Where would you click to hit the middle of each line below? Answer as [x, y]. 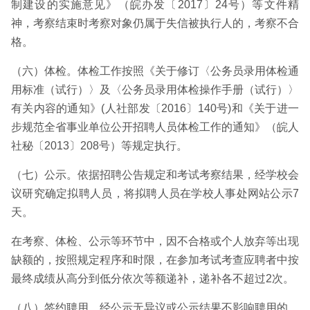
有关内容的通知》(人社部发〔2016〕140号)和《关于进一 [155, 108]
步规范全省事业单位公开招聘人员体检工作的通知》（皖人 [155, 127]
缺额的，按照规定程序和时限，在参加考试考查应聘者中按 [155, 260]
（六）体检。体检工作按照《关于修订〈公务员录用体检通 [155, 71]
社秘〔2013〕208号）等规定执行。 [99, 146]
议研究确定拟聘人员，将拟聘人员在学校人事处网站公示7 [155, 193]
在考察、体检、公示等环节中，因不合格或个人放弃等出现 [155, 241]
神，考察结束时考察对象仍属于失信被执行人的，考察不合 [155, 23]
